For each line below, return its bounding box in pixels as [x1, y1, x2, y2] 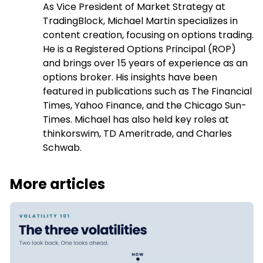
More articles [10, 174, 105, 194]
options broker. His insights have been [43, 70, 217, 85]
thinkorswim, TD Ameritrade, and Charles [43, 127, 232, 141]
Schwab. [43, 141, 82, 155]
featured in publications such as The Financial [43, 85, 252, 99]
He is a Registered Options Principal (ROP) [43, 42, 236, 56]
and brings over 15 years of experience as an [43, 56, 248, 70]
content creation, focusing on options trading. [43, 28, 254, 42]
